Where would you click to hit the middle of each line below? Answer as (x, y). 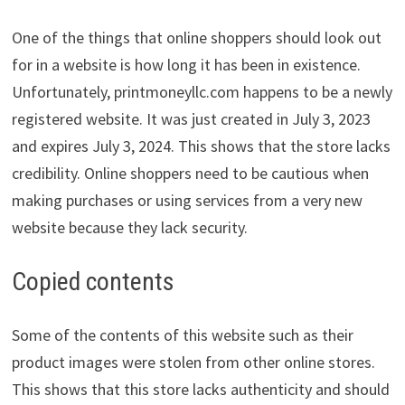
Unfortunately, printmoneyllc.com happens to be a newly (202, 91)
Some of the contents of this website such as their (182, 334)
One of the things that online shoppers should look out (196, 37)
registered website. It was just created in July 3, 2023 (191, 118)
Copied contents (93, 281)
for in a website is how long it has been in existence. (186, 64)
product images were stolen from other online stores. (193, 362)
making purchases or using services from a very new (187, 200)
